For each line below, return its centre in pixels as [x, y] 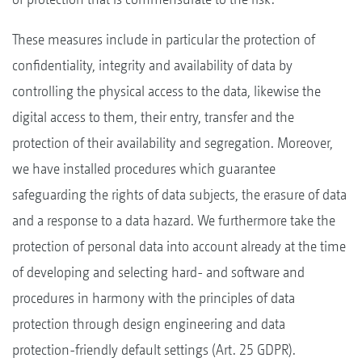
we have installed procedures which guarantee [144, 168]
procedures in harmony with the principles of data [154, 297]
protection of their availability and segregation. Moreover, [173, 142]
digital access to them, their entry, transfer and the [153, 116]
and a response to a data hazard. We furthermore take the [174, 220]
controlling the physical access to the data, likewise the [166, 90]
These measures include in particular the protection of [164, 39]
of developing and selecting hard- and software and [158, 271]
